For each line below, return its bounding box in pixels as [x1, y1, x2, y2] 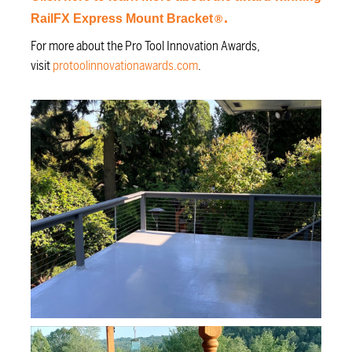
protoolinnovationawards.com [52, 57, 198, 75]
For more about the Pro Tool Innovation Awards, [30, 37, 260, 55]
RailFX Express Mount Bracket [30, 11, 213, 25]
